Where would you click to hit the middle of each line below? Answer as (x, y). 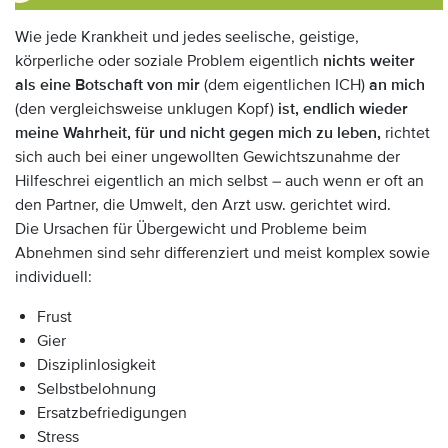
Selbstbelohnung (96, 389)
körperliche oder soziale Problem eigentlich (169, 61)
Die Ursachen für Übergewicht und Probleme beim (191, 229)
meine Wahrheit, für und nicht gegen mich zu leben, (198, 133)
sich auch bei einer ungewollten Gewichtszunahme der (207, 157)
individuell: (53, 277)
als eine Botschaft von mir (107, 85)
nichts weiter (369, 61)
